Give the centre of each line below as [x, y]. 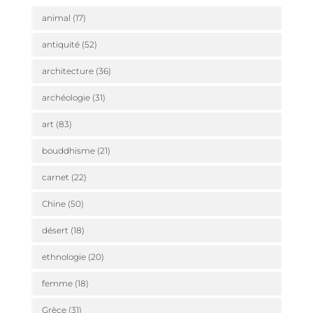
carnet [55, 177]
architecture [67, 71]
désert [55, 231]
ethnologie [64, 257]
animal [56, 18]
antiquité [60, 45]
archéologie [66, 98]
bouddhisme [68, 151]
